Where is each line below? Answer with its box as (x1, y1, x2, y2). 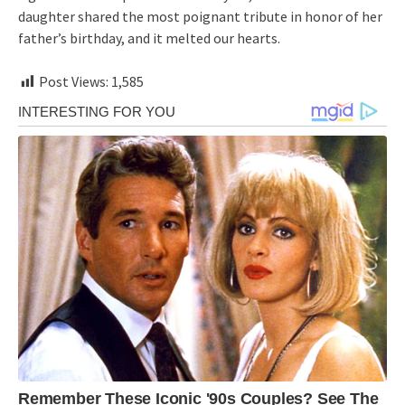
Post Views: (39, 72, 108, 91)
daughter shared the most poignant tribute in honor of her (18, 7, 382, 26)
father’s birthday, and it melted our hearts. (18, 29, 280, 48)
